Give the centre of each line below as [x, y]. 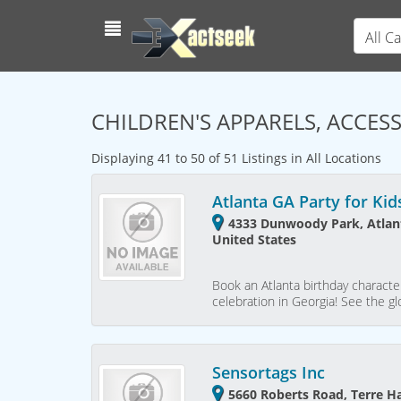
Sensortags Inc [269, 372]
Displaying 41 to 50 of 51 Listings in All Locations [236, 158]
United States [255, 240]
